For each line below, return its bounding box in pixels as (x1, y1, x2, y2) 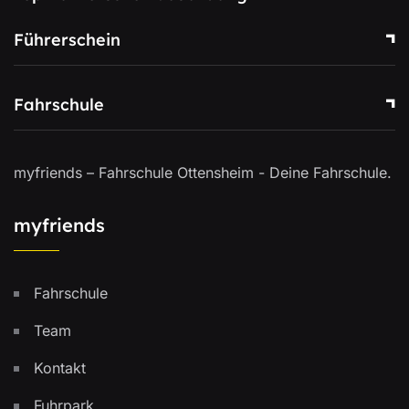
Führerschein (14, 29, 121, 50)
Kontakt (34, 359, 86, 377)
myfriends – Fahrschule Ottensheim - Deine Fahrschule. (14, 163, 392, 182)
